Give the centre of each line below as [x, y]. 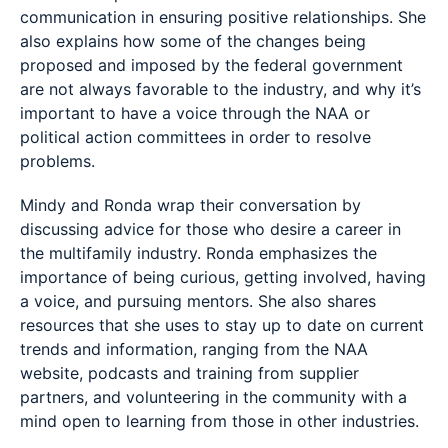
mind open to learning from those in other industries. [219, 421]
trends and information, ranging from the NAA [194, 349]
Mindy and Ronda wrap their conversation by [190, 205]
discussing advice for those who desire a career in [210, 229]
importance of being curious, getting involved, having [223, 277]
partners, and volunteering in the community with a [213, 397]
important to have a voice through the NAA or [195, 113]
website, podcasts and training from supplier [189, 373]
